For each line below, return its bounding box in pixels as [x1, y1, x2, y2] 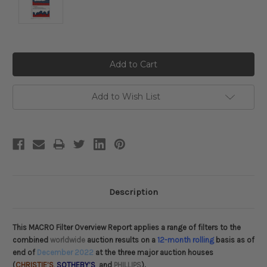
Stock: [13, 64, 38, 74]
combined [13, 235, 50, 245]
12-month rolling [157, 235, 214, 245]
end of [13, 248, 37, 257]
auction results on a [85, 235, 157, 245]
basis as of [214, 235, 254, 245]
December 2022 [37, 248, 94, 257]
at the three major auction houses [94, 248, 213, 257]
